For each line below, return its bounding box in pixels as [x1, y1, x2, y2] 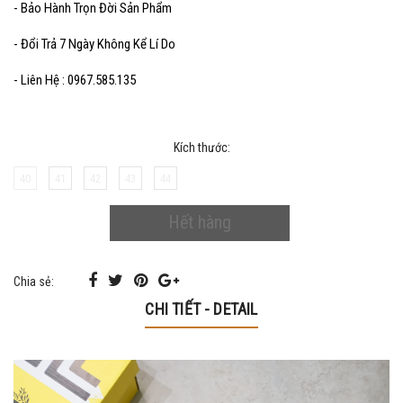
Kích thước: [173, 139, 230, 155]
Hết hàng [167, 211, 231, 234]
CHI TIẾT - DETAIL [145, 299, 258, 318]
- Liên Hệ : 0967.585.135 [13, 71, 136, 88]
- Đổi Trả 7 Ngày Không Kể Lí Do [13, 35, 178, 52]
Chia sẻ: [13, 273, 54, 289]
